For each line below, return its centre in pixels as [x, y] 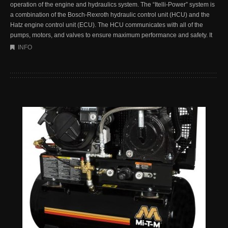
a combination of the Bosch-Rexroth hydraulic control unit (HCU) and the [110, 15]
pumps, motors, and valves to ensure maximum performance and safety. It [111, 35]
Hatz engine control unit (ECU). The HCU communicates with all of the [107, 25]
